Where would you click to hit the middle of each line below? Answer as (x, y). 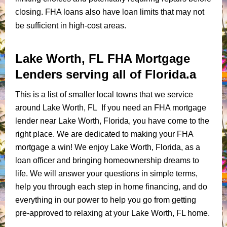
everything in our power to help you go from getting (106, 200)
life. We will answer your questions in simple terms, (106, 173)
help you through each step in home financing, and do (111, 186)
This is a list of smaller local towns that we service (104, 94)
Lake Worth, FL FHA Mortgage (103, 58)
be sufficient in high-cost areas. (71, 25)
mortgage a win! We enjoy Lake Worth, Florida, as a (108, 147)
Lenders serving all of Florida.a (106, 74)
